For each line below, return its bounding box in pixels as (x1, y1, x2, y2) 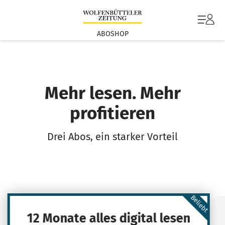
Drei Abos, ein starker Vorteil (47, 131, 178, 143)
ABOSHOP (96, 29, 129, 38)
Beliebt (189, 193, 210, 214)
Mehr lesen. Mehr (44, 82, 181, 103)
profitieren (70, 102, 155, 124)
